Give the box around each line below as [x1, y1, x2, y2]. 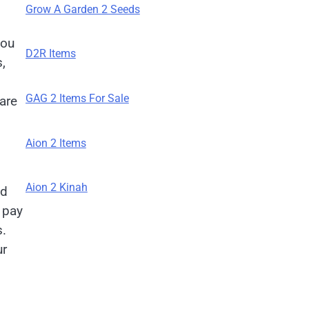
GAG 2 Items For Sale [25, 91, 129, 105]
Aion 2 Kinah [25, 181, 88, 195]
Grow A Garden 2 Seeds [25, 2, 140, 16]
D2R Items [25, 47, 76, 61]
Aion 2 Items [25, 136, 86, 150]
